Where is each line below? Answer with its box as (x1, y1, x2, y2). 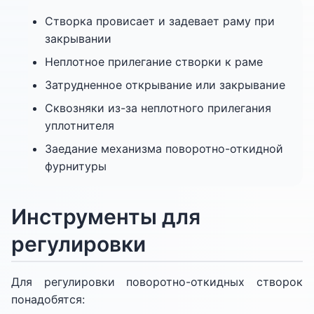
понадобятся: (11, 292, 85, 306)
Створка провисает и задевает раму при (45, 14, 275, 28)
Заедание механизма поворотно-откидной (45, 142, 283, 156)
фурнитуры (45, 159, 107, 173)
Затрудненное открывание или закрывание (45, 78, 285, 92)
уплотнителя (45, 118, 114, 132)
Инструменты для (11, 204, 200, 229)
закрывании (45, 32, 111, 46)
